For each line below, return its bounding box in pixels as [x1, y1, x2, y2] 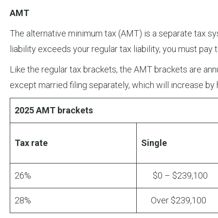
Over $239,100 [141, 195, 206, 206]
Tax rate [15, 138, 48, 148]
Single [141, 138, 167, 148]
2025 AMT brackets [15, 105, 93, 116]
